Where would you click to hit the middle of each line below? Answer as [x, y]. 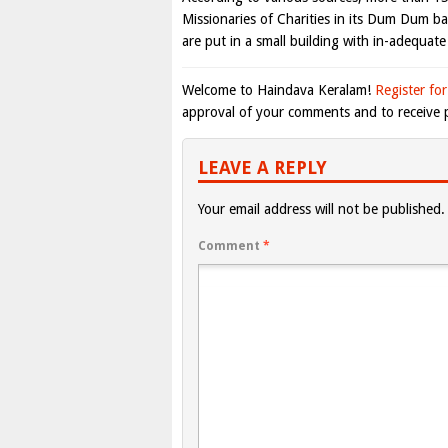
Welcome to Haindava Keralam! [278, 90]
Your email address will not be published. [321, 209]
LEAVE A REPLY [262, 167]
